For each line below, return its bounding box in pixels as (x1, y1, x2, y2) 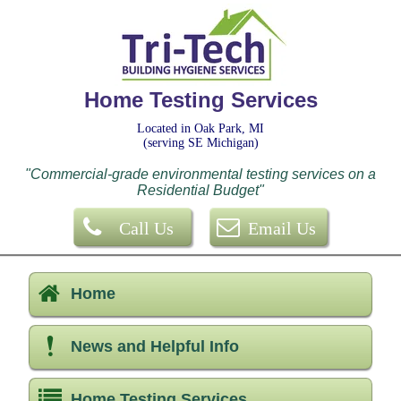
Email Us (248, 218, 316, 238)
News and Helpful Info (71, 337, 239, 355)
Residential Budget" (137, 183, 264, 198)
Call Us (118, 218, 174, 238)
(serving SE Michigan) (142, 136, 259, 149)
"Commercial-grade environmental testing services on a (25, 166, 376, 182)
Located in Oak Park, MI (137, 122, 264, 135)
